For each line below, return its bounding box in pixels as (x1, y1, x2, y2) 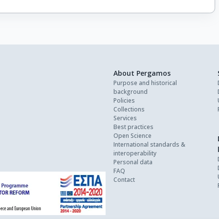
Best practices (113, 123, 153, 131)
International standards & (113, 140, 185, 149)
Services (113, 114, 137, 123)
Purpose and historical (113, 79, 177, 88)
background (113, 88, 148, 96)
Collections (113, 105, 145, 114)
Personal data (113, 158, 153, 167)
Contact (113, 175, 135, 184)
